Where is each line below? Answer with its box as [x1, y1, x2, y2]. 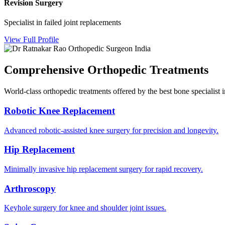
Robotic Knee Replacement [4, 105, 115, 116]
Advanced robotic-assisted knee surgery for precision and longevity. [4, 126, 218, 135]
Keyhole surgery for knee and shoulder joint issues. [4, 203, 166, 212]
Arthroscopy [4, 183, 56, 194]
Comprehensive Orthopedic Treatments [4, 63, 208, 77]
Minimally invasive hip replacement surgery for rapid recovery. [4, 164, 203, 173]
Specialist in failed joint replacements [4, 18, 121, 27]
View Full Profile [4, 35, 59, 44]
